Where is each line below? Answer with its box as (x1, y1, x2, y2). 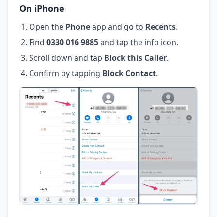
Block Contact (102, 67, 156, 78)
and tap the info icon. (98, 36, 178, 47)
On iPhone (19, 2, 64, 14)
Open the (29, 21, 65, 32)
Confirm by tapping (29, 67, 102, 78)
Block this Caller (104, 52, 167, 63)
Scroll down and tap (29, 52, 104, 63)
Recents (145, 21, 176, 32)
